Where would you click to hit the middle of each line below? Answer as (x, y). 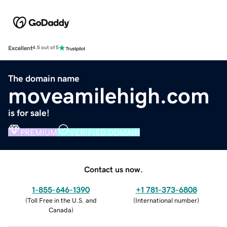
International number (166, 200)
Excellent (20, 48)
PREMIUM (39, 132)
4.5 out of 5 (46, 48)
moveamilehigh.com (109, 96)
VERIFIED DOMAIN (105, 132)
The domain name (44, 78)
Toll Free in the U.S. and (62, 200)
